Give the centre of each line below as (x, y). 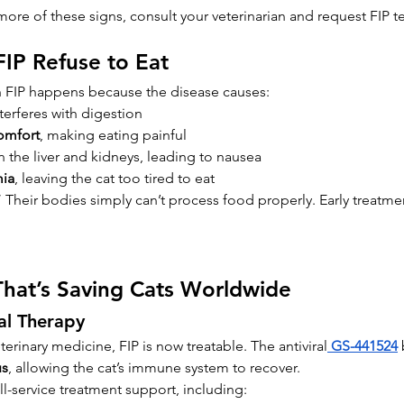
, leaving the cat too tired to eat (115, 179)
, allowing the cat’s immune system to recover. (154, 368)
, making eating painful (113, 135)
